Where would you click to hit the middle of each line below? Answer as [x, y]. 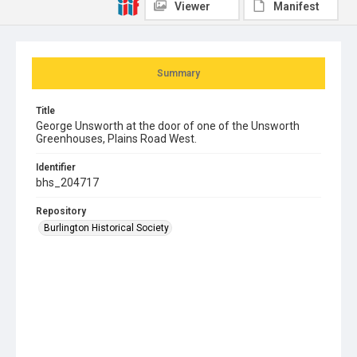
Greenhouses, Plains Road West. [116, 138]
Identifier [56, 167]
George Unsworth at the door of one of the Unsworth [168, 126]
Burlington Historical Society [106, 228]
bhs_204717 [67, 182]
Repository [61, 211]
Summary [178, 73]
